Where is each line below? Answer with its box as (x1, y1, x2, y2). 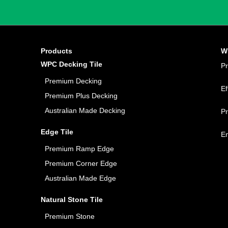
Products (41, 47, 72, 55)
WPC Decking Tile (41, 60, 102, 69)
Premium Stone (45, 212, 95, 221)
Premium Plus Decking (45, 92, 118, 100)
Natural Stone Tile (41, 195, 103, 204)
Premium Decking (45, 77, 102, 85)
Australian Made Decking (45, 106, 125, 115)
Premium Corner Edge (45, 159, 117, 168)
